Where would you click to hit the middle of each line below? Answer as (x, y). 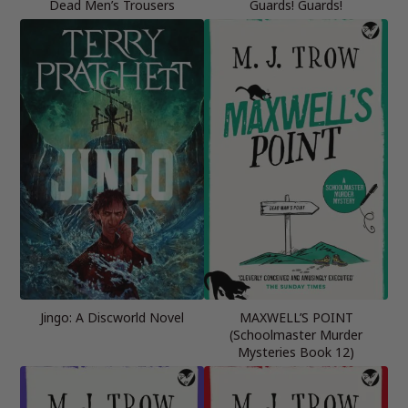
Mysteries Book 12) (296, 352)
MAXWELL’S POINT (296, 317)
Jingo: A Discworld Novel (112, 317)
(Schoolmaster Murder (296, 334)
